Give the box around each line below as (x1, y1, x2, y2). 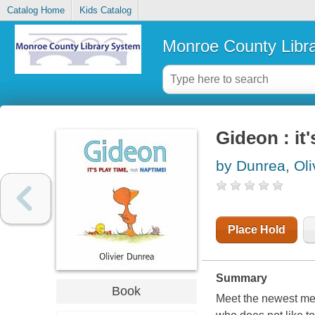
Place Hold (227, 224, 285, 236)
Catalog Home (6, 5, 65, 16)
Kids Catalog (79, 5, 131, 16)
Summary (215, 272, 267, 285)
